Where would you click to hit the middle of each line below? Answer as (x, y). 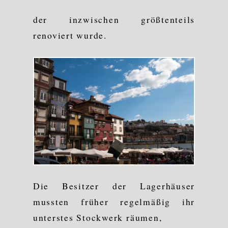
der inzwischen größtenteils (114, 20)
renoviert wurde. (70, 35)
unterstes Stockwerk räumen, (97, 218)
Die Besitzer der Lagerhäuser (114, 186)
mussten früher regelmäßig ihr (114, 202)
